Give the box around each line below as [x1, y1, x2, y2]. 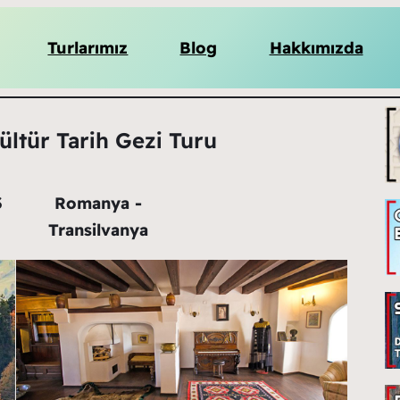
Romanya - [54, 192, 143, 213]
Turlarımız [47, 37, 129, 58]
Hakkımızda [269, 37, 363, 58]
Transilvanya [48, 219, 149, 240]
